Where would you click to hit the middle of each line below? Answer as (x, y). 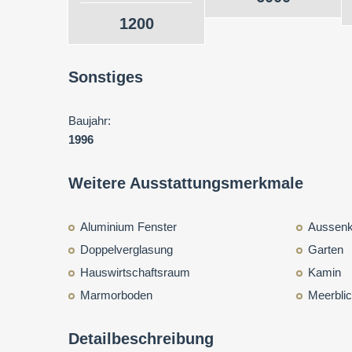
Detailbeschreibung (141, 339)
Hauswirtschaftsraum (135, 272)
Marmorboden (116, 295)
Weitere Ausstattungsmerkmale (186, 183)
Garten (325, 249)
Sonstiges (106, 77)
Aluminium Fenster (128, 227)
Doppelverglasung (126, 249)
